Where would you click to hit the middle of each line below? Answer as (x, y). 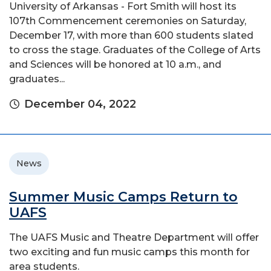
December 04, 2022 (80, 104)
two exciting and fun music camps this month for (129, 252)
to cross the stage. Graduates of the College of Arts (135, 50)
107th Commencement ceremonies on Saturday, (128, 21)
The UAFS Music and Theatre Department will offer (134, 237)
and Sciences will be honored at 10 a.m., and (115, 64)
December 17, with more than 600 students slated (131, 35)
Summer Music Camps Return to (123, 197)
